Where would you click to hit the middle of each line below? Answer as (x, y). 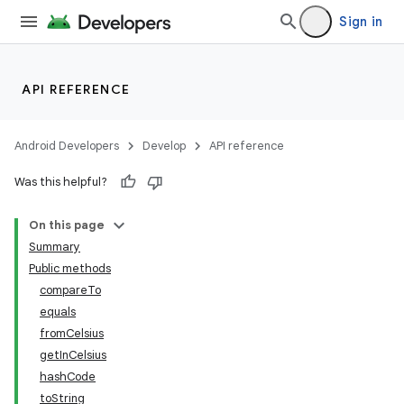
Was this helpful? (61, 182)
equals (58, 312)
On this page (67, 225)
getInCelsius (73, 355)
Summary (55, 247)
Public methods (70, 268)
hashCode (68, 376)
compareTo (70, 290)
